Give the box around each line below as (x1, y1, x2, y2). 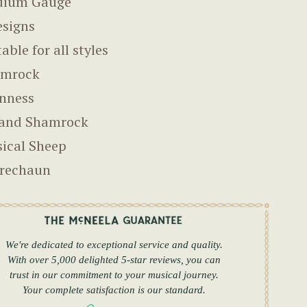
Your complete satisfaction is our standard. (22, 284, 206, 296)
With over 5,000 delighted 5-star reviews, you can (7, 254, 221, 266)
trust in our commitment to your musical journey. (9, 269, 219, 281)
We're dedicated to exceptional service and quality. (5, 239, 223, 251)
